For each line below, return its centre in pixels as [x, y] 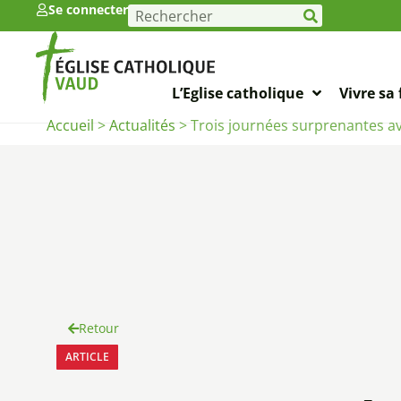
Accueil [70, 125]
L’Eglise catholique [238, 93]
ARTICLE [87, 357]
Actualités [142, 125]
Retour [98, 328]
